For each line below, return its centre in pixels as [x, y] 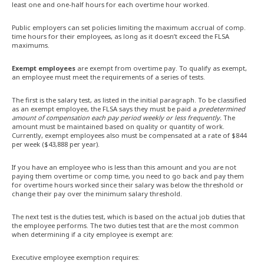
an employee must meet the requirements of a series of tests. [109, 77]
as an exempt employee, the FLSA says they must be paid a [105, 109]
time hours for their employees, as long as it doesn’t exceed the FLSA [121, 37]
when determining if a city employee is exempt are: [93, 235]
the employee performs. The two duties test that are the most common [125, 226]
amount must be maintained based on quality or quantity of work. [118, 127]
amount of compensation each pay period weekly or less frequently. [117, 118]
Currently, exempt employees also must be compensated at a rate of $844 [129, 136]
